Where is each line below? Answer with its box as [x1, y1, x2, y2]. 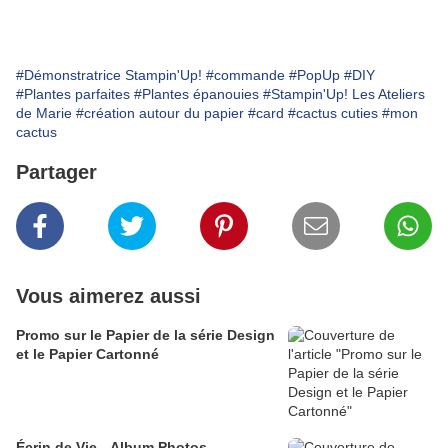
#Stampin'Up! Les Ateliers [263, 86, 425, 103]
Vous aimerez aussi [16, 285, 201, 308]
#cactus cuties [288, 105, 378, 122]
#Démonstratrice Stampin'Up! [16, 67, 202, 84]
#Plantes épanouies [134, 86, 259, 103]
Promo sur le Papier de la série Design [16, 327, 275, 344]
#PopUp [289, 67, 340, 84]
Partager [16, 161, 97, 184]
